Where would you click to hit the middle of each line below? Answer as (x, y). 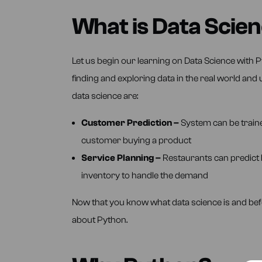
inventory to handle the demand (144, 175)
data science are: (105, 96)
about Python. (99, 220)
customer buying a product (136, 140)
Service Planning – (122, 158)
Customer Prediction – (131, 123)
